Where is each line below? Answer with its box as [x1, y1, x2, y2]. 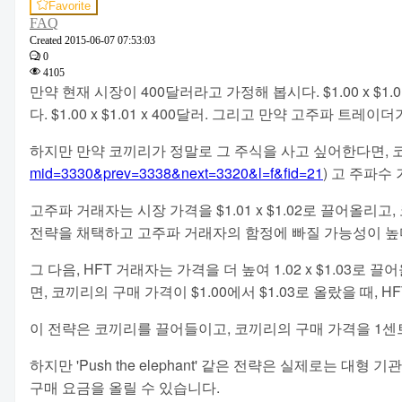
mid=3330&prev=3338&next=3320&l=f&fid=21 [30, 162, 323, 183]
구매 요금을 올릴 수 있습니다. [30, 376, 220, 398]
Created [30, 33, 62, 47]
